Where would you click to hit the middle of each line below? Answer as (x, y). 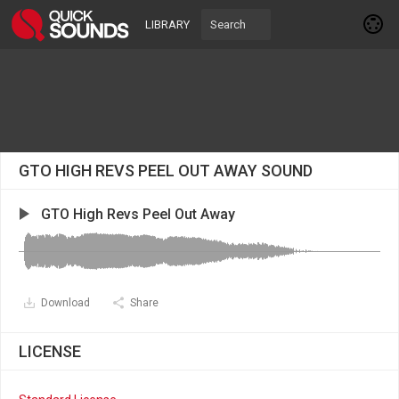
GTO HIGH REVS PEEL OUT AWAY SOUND (166, 171)
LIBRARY (167, 24)
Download (65, 303)
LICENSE (50, 351)
